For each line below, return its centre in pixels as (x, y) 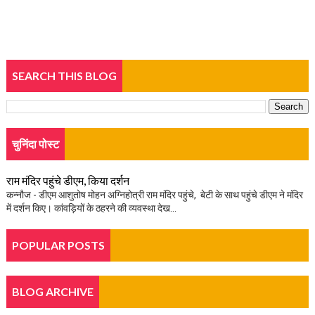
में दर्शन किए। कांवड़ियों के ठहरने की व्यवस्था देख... (91, 208)
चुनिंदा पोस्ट (35, 144)
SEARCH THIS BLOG (64, 76)
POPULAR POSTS (58, 245)
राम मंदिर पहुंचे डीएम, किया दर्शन (67, 180)
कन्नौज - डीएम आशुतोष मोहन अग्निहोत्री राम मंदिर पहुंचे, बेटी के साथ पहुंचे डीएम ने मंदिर (154, 195)
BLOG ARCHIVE (52, 291)
